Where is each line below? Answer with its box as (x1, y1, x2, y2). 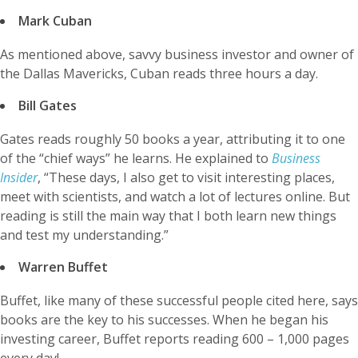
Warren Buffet (18, 257, 108, 276)
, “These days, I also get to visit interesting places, (38, 168, 335, 186)
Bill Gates (18, 96, 77, 114)
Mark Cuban (18, 11, 92, 30)
